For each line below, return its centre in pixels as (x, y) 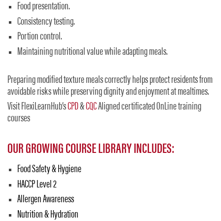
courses (19, 119)
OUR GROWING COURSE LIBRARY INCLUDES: (91, 150)
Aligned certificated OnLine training (149, 107)
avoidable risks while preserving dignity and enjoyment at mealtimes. (108, 92)
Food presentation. (44, 7)
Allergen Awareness (46, 200)
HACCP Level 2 (37, 185)
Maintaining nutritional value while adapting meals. (92, 52)
